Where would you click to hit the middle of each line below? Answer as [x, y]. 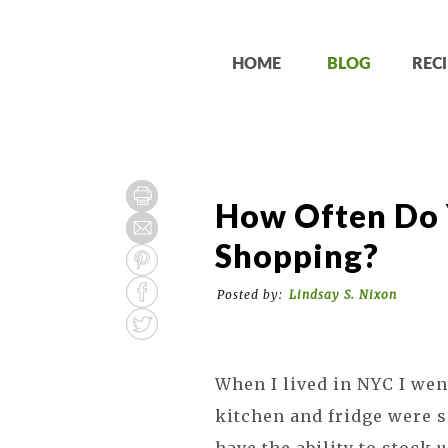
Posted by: [250, 294]
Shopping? [297, 255]
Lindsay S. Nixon [343, 294]
